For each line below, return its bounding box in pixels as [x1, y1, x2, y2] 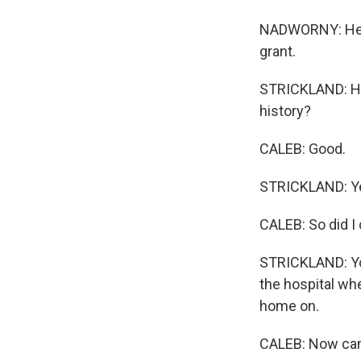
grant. [259, 43, 296, 60]
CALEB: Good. [259, 140, 346, 157]
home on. [259, 297, 319, 314]
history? [259, 102, 311, 119]
